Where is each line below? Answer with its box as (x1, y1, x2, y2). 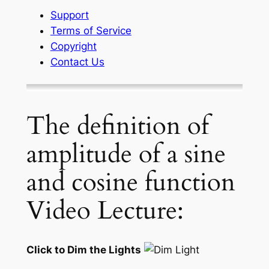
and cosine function (26, 165, 235, 199)
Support (50, 9, 89, 22)
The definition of (26, 109, 209, 143)
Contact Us (50, 56, 104, 68)
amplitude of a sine (26, 137, 226, 171)
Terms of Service (50, 25, 131, 37)
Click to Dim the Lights (26, 243, 141, 256)
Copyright (50, 40, 97, 53)
